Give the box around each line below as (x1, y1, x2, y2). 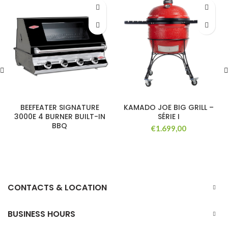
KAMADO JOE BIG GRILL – (123, 102, 214, 112)
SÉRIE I (157, 111, 180, 122)
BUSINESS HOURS (8, 208, 75, 220)
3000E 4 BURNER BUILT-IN (14, 111, 105, 122)
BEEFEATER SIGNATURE (20, 102, 99, 112)
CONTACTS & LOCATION (8, 181, 107, 193)
